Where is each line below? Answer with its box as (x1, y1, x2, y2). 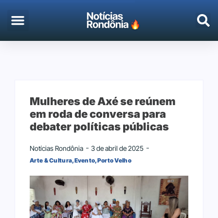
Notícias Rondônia (30, 144, 83, 152)
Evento (74, 156, 95, 164)
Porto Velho (97, 156, 131, 164)
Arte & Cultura (30, 156, 73, 164)
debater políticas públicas (30, 120, 169, 133)
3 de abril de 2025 (91, 144, 144, 152)
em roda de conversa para (30, 107, 166, 120)
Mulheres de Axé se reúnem (30, 94, 176, 108)
